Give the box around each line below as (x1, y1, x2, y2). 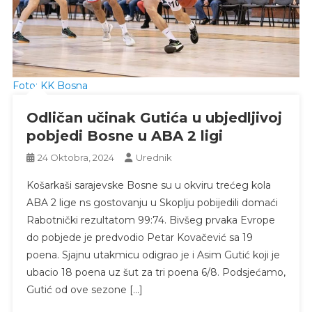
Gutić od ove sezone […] (26, 283, 143, 296)
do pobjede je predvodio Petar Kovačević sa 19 (26, 231, 253, 244)
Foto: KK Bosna (12, 79, 88, 92)
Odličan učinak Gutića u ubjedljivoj (26, 109, 282, 126)
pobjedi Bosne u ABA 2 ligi (26, 127, 223, 144)
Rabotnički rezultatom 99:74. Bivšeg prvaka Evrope (26, 213, 275, 226)
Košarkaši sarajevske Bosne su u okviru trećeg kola (26, 178, 271, 192)
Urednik (135, 151, 172, 163)
